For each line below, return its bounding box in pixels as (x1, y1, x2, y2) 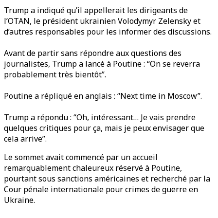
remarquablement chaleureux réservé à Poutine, (4, 163, 182, 174)
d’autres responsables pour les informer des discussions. (4, 26, 212, 37)
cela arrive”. (4, 133, 47, 145)
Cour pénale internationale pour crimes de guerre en (4, 184, 198, 195)
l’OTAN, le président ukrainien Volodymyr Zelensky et (4, 16, 200, 27)
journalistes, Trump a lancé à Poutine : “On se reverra (4, 58, 200, 70)
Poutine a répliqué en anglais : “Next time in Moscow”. (4, 91, 202, 102)
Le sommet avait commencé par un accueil (4, 152, 158, 163)
